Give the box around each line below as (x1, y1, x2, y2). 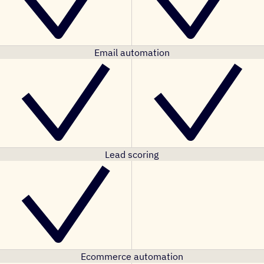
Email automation (94, 47, 170, 58)
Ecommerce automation (80, 250, 183, 262)
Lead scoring (105, 148, 159, 160)
